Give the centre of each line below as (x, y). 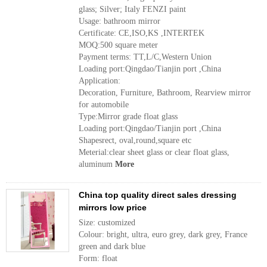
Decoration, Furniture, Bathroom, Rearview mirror (165, 93)
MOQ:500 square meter (118, 45)
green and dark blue (112, 246)
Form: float (98, 258)
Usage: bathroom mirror (119, 21)
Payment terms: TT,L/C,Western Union (145, 57)
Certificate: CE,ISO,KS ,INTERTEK (142, 33)
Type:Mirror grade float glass (128, 117)
